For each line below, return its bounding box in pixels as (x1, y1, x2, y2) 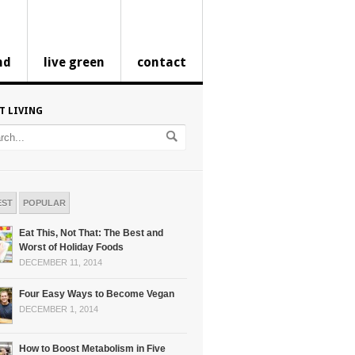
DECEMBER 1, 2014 (19, 304, 98, 314)
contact (137, 55, 186, 70)
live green (44, 55, 105, 70)
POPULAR (23, 198, 66, 208)
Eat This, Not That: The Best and (19, 227, 163, 239)
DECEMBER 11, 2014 (19, 258, 102, 267)
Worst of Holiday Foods (19, 242, 124, 253)
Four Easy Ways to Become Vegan (19, 288, 174, 300)
